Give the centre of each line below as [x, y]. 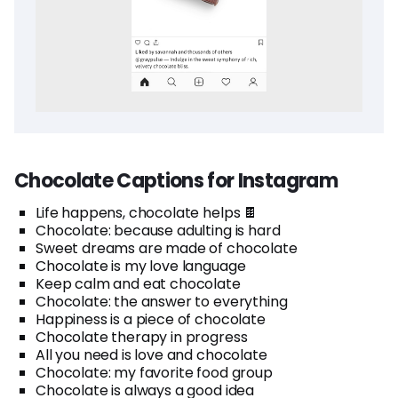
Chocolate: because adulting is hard [158, 230]
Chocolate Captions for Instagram [176, 180]
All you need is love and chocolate [151, 354]
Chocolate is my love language [141, 266]
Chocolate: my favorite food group [154, 372]
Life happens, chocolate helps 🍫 [147, 212]
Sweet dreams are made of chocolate [167, 248]
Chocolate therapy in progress [142, 337]
